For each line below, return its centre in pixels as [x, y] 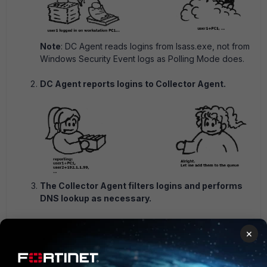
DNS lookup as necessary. [96, 198]
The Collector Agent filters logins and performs [141, 185]
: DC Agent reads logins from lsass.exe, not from [155, 46]
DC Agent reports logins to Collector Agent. [133, 83]
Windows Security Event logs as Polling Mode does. [142, 58]
